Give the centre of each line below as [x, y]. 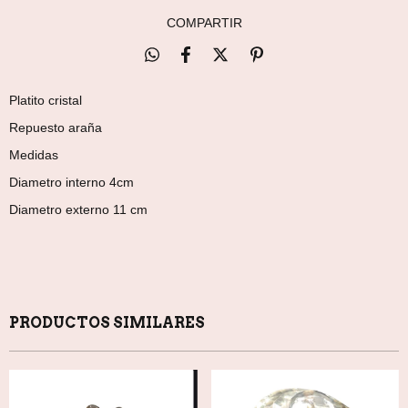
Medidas [34, 155]
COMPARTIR [204, 23]
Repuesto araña [56, 127]
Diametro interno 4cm [71, 182]
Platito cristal [46, 100]
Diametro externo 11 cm [78, 209]
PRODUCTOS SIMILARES [107, 323]
